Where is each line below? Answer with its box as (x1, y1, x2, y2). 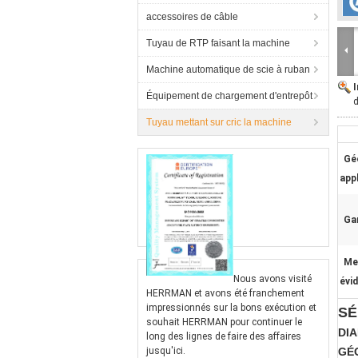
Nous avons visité (233, 273, 312, 284)
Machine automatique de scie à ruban (146, 64, 310, 75)
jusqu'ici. (146, 345, 185, 356)
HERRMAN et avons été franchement (146, 288, 304, 299)
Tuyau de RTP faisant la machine (146, 38, 290, 49)
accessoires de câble (146, 11, 238, 22)
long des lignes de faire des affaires (146, 331, 301, 342)
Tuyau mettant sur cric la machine (146, 117, 292, 128)
